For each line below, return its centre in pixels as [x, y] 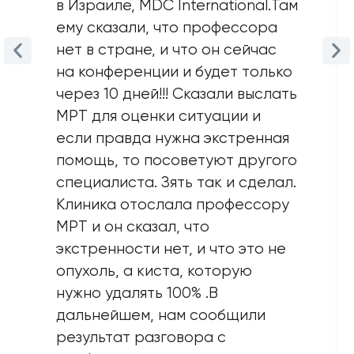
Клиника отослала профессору [172, 205]
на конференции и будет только [174, 72]
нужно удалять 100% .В [137, 293]
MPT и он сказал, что [132, 227]
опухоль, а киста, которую [154, 271]
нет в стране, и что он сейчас [166, 50]
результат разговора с [141, 337]
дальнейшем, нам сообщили [160, 315]
